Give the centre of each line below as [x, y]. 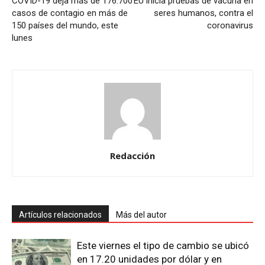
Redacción [132, 156]
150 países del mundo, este [65, 26]
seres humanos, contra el [203, 13]
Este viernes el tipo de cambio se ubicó [163, 246]
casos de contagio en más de [70, 13]
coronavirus [230, 26]
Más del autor [141, 215]
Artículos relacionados [60, 215]
